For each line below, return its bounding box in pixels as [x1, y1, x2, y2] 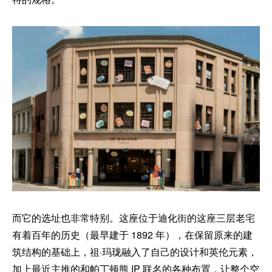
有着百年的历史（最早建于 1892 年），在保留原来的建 [12, 228, 253, 242]
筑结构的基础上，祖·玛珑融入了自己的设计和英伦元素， [12, 245, 257, 259]
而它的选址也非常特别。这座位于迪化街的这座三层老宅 [12, 211, 255, 225]
